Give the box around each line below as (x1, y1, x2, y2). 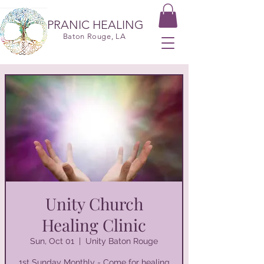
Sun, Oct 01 (30, 236, 74, 246)
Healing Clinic (42, 213, 146, 236)
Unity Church (45, 192, 143, 214)
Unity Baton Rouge (85, 236, 158, 246)
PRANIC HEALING (47, 17, 144, 32)
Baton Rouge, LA (62, 31, 126, 41)
